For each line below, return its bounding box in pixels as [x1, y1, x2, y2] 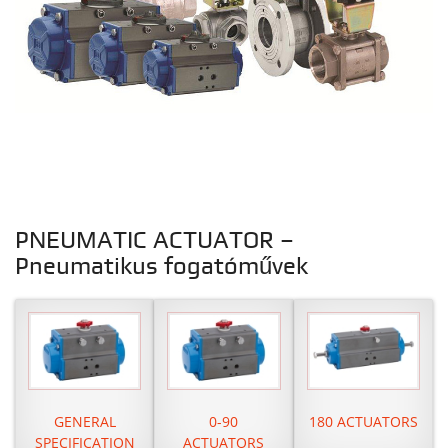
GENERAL [53, 411, 116, 431]
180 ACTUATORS [308, 411, 418, 431]
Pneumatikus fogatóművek [15, 255, 308, 280]
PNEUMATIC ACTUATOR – [15, 229, 294, 254]
